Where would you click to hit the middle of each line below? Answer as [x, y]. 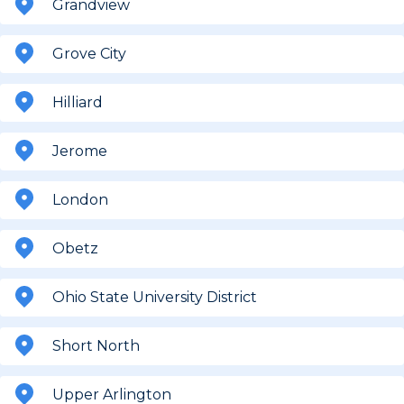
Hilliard [78, 102]
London [80, 199]
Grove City [89, 53]
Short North [96, 345]
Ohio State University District [155, 297]
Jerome [80, 151]
